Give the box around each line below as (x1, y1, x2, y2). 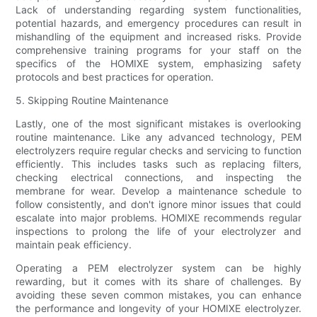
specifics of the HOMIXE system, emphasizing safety (16, 57, 301, 69)
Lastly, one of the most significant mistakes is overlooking (16, 117, 301, 129)
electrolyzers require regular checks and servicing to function (16, 144, 301, 156)
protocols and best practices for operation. (16, 70, 214, 83)
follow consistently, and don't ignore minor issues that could (16, 197, 301, 210)
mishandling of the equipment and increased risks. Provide (16, 30, 301, 42)
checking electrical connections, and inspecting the (16, 171, 301, 183)
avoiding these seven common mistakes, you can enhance (16, 288, 301, 301)
